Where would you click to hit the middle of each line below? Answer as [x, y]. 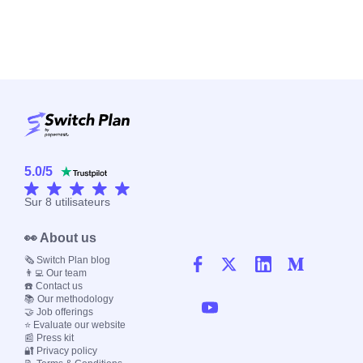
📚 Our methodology [69, 299]
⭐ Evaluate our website [75, 325]
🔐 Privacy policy [61, 351]
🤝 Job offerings [59, 312]
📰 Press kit [49, 338]
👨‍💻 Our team [56, 273]
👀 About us [60, 238]
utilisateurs [81, 202]
